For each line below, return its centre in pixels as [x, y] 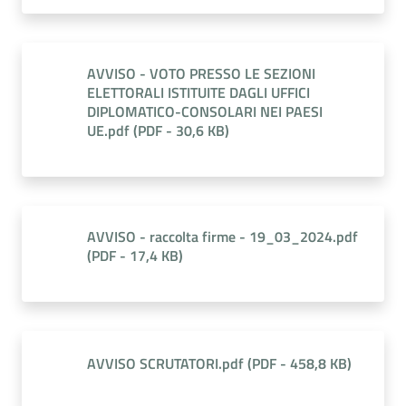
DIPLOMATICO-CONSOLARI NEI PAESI [205, 111]
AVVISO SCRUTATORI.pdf [165, 363]
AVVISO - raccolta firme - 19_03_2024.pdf [222, 237]
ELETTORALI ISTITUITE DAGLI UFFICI [198, 92]
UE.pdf [108, 130]
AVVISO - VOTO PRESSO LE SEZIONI [201, 73]
